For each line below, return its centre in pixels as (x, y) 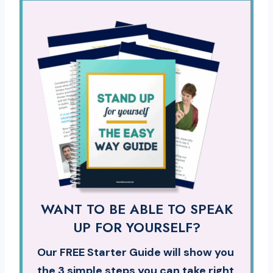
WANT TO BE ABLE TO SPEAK (136, 209)
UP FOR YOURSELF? (136, 228)
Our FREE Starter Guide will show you (136, 253)
